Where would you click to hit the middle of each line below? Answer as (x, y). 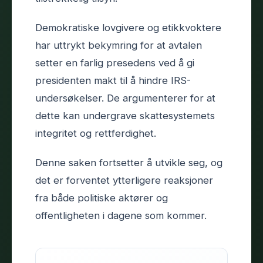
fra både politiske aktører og (102, 198)
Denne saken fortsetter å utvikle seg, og (129, 162)
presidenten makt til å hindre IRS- (113, 80)
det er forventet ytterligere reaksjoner (124, 180)
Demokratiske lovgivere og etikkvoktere (128, 27)
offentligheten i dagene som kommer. (121, 215)
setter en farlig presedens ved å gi (115, 63)
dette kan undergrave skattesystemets (125, 115)
